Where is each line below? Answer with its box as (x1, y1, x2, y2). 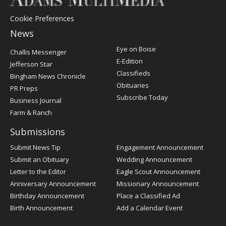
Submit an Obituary (10, 155, 69, 164)
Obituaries (117, 81, 149, 90)
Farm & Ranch (10, 108, 52, 117)
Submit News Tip (10, 143, 61, 152)
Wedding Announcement (117, 155, 192, 164)
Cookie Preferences (10, 14, 74, 23)
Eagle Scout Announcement (117, 167, 200, 176)
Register (10, 53, 35, 62)
